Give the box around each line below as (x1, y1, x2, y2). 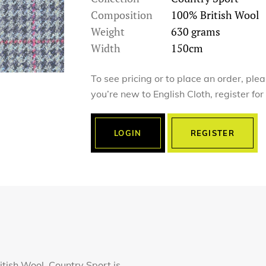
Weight (91, 24, 125, 39)
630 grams (171, 24, 220, 39)
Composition (91, 8, 153, 22)
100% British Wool (171, 8, 259, 22)
